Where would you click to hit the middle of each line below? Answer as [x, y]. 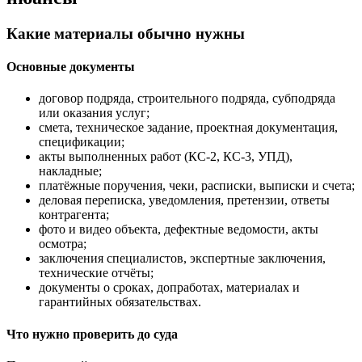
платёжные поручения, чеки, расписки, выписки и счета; [197, 186]
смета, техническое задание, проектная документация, [188, 128]
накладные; [70, 171]
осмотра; [63, 244]
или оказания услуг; [94, 113]
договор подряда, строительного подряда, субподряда [187, 99]
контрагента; [74, 215]
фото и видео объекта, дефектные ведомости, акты [179, 229]
